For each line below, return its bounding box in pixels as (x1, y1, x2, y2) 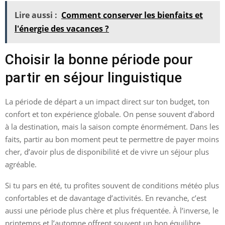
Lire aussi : (15, 9, 57, 21)
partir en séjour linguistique (5, 69, 182, 86)
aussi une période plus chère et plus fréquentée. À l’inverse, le (5, 205, 218, 215)
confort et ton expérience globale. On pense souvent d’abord (5, 108, 214, 119)
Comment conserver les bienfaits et (61, 9, 203, 21)
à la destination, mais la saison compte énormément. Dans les (5, 121, 219, 132)
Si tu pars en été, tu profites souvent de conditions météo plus (5, 180, 219, 190)
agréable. (5, 159, 37, 169)
